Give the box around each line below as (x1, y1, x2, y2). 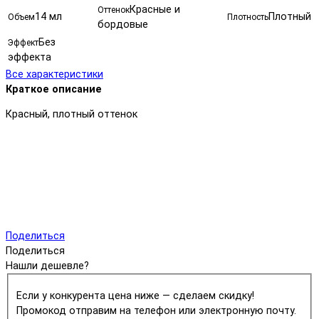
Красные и (130, 3, 180, 16)
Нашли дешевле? (6, 259, 89, 272)
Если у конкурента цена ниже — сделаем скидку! (16, 289, 254, 302)
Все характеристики (6, 68, 103, 80)
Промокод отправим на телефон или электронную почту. (16, 304, 296, 317)
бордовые (98, 18, 148, 31)
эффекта (8, 51, 51, 63)
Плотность (227, 11, 268, 22)
